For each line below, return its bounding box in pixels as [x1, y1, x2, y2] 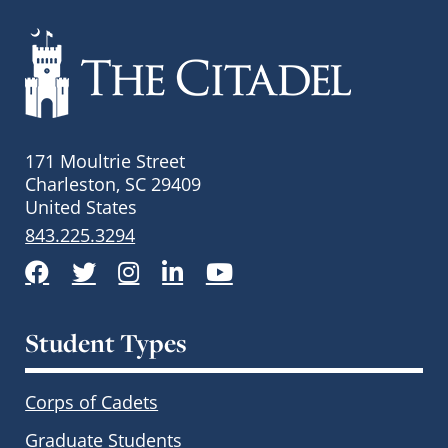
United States [25, 194, 138, 219]
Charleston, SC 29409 [25, 171, 202, 196]
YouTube [231, 255, 306, 280]
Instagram [138, 255, 224, 280]
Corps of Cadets [25, 389, 159, 414]
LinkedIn [182, 255, 254, 280]
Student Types [25, 325, 188, 361]
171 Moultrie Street [25, 148, 186, 173]
